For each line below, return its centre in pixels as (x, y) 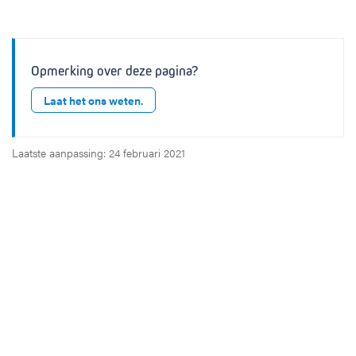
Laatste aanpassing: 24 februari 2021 (99, 153)
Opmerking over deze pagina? (114, 71)
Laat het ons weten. (93, 100)
